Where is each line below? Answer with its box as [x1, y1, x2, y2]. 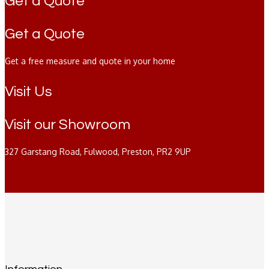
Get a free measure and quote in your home [5, 55, 175, 66]
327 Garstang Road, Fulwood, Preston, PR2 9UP [5, 146, 191, 157]
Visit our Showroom [5, 116, 130, 132]
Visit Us [5, 83, 52, 99]
